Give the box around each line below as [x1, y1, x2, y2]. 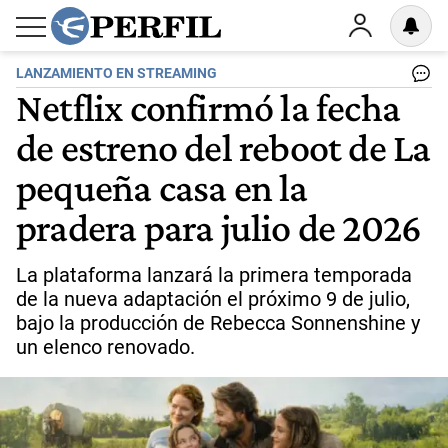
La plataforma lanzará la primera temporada [16, 263, 412, 287]
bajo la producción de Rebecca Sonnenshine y [16, 311, 420, 335]
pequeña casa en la [16, 164, 308, 210]
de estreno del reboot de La [16, 124, 431, 170]
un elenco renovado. [16, 335, 195, 359]
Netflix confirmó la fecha [16, 84, 401, 130]
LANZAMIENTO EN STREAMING [16, 65, 217, 82]
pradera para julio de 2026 [16, 204, 422, 250]
